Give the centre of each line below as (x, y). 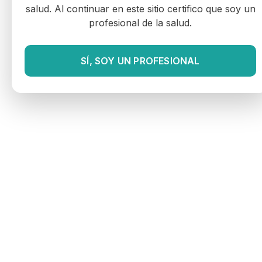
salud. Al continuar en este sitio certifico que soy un (140, 9)
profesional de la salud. (140, 23)
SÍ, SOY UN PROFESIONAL (140, 61)
